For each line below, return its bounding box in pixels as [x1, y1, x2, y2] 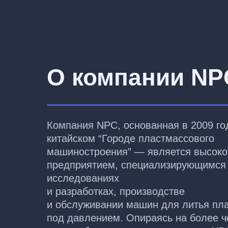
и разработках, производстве [47, 186, 185, 197]
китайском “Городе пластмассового [47, 133, 214, 144]
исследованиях [47, 173, 119, 184]
